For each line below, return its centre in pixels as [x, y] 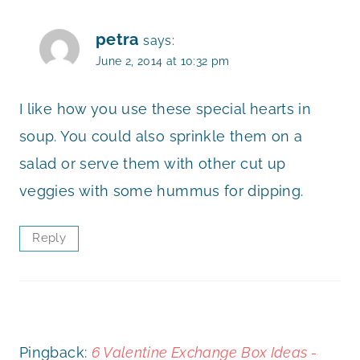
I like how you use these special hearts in [166, 109]
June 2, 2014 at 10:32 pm [163, 60]
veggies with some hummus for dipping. [162, 191]
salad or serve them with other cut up [153, 164]
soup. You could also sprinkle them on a [161, 137]
